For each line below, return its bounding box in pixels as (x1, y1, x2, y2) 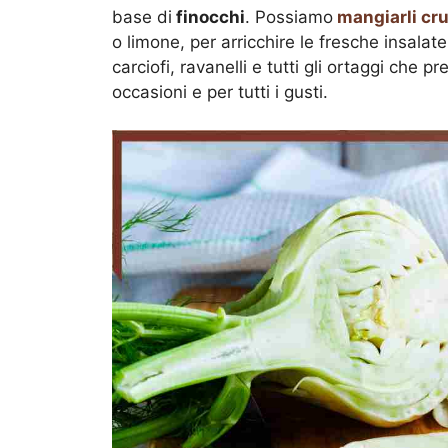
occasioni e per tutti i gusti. (112, 81, 328, 102)
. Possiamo (245, 6, 333, 27)
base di (112, 6, 172, 27)
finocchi (172, 6, 245, 27)
